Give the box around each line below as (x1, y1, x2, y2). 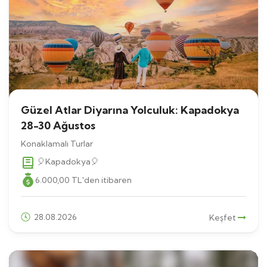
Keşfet (209, 212, 238, 223)
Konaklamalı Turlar (21, 138, 93, 150)
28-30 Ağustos (21, 119, 95, 133)
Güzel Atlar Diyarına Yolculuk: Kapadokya (21, 103, 239, 117)
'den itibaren (82, 174, 132, 185)
